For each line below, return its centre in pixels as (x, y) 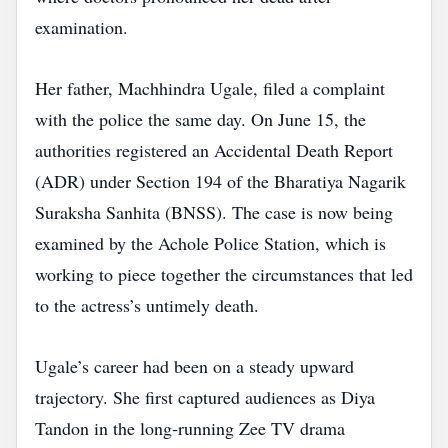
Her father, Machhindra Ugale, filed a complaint (210, 88)
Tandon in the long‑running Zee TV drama (190, 428)
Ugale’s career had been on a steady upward (194, 366)
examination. (81, 27)
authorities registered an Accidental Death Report (214, 150)
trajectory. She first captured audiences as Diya (205, 397)
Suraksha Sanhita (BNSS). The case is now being (214, 212)
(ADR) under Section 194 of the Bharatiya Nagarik (220, 181)
